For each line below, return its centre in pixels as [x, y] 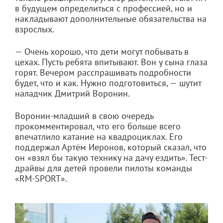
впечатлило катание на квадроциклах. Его [99, 137]
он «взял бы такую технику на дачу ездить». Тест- [111, 158]
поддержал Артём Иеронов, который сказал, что [111, 147]
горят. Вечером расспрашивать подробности [103, 73]
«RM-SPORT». [41, 179]
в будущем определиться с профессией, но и [104, 8]
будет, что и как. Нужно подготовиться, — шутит [108, 83]
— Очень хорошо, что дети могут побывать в [102, 52]
